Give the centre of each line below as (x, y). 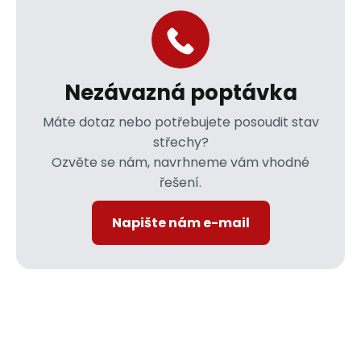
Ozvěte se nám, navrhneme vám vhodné (180, 162)
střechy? (180, 142)
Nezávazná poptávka (180, 93)
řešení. (180, 183)
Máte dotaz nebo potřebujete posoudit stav (180, 122)
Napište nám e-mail (180, 223)
